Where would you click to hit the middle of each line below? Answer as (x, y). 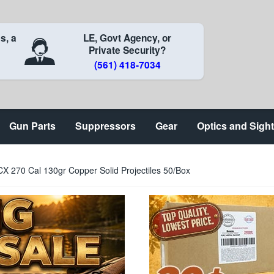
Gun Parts (32, 126)
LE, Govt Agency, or (128, 38)
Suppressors (106, 126)
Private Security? (128, 50)
